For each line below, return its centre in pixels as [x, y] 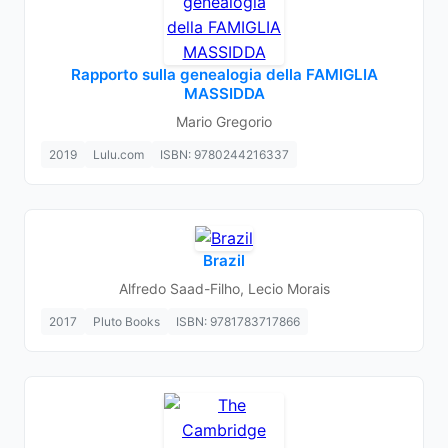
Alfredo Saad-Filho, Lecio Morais [224, 288]
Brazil [224, 260]
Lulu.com [118, 154]
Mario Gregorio [224, 121]
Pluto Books [126, 321]
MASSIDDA [224, 93]
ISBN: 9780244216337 [224, 154]
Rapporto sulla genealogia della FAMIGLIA [224, 74]
